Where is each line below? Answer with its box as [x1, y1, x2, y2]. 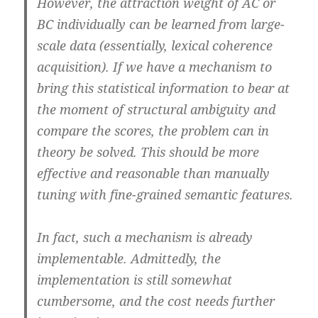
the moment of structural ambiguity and [37, 101, 276, 119]
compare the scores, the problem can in [37, 122, 270, 140]
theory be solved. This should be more [37, 143, 260, 161]
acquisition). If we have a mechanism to [37, 58, 273, 76]
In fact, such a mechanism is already [37, 229, 253, 246]
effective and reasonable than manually [37, 165, 270, 182]
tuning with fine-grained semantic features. [37, 186, 294, 204]
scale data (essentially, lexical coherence [37, 37, 273, 55]
